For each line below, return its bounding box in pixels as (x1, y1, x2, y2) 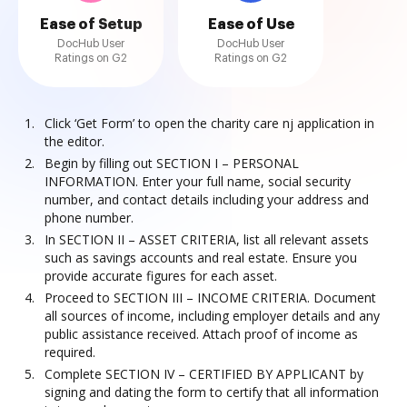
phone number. (45, 209, 134, 226)
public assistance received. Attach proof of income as (45, 325, 358, 342)
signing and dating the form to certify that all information (45, 383, 379, 401)
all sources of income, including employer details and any (45, 307, 380, 324)
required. (45, 343, 95, 361)
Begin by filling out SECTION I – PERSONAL (45, 154, 299, 172)
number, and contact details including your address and (45, 191, 369, 208)
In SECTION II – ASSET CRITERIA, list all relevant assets (45, 231, 369, 248)
